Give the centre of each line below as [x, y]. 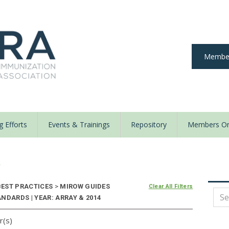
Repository [149, 125]
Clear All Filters [171, 187]
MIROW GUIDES [84, 187]
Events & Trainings [79, 125]
